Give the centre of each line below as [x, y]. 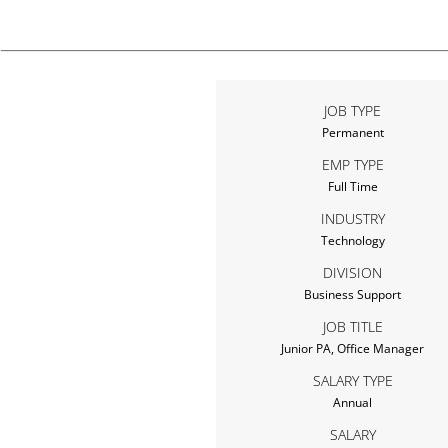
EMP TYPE [352, 164]
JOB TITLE [352, 326]
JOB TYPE [352, 110]
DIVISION [352, 272]
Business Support [352, 294]
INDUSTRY [352, 218]
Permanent [352, 132]
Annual [352, 402]
